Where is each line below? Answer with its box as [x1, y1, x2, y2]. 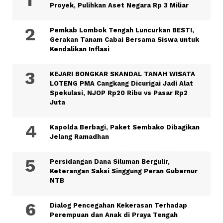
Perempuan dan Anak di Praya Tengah [50, 211, 178, 219]
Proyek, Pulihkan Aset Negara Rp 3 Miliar [50, 1, 189, 9]
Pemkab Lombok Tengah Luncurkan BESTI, [50, 26, 194, 34]
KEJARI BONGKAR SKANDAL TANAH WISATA [50, 70, 195, 78]
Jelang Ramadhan [50, 133, 109, 141]
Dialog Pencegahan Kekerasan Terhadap [50, 202, 187, 210]
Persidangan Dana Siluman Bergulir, [50, 158, 170, 166]
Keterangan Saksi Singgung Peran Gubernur [50, 167, 198, 175]
